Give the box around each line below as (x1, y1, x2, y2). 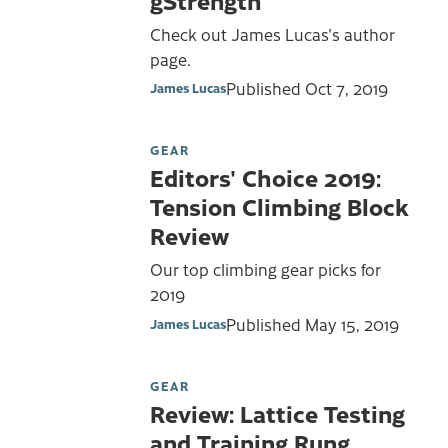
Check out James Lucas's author (150, 22, 395, 45)
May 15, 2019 (305, 312, 399, 335)
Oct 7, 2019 (305, 77, 388, 100)
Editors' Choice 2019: (150, 161, 381, 194)
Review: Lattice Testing (150, 396, 405, 429)
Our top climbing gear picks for (150, 257, 381, 280)
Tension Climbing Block (150, 190, 409, 223)
